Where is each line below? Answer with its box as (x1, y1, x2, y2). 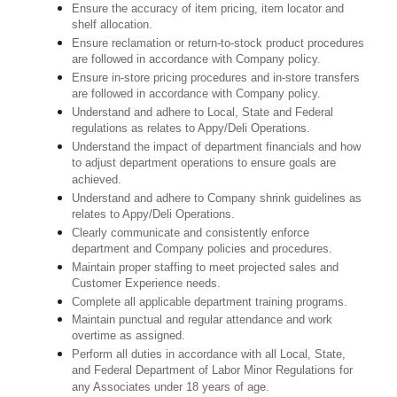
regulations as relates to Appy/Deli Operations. (72, 121, 311, 137)
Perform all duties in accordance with (72, 347, 262, 362)
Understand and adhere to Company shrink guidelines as (72, 191, 362, 206)
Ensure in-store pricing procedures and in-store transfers (72, 71, 361, 85)
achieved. (72, 173, 122, 189)
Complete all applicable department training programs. (72, 295, 348, 309)
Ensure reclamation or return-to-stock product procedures (72, 36, 365, 51)
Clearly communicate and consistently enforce (72, 226, 310, 240)
